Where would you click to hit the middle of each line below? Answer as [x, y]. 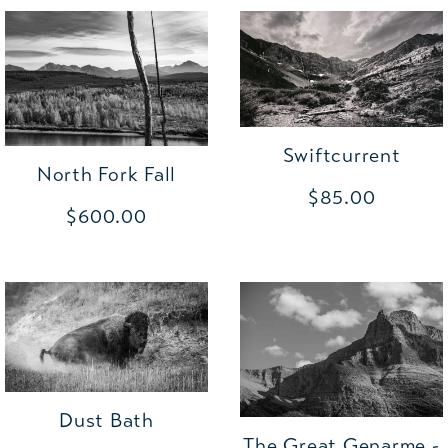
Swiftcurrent [341, 155]
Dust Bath [106, 420]
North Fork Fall [106, 175]
